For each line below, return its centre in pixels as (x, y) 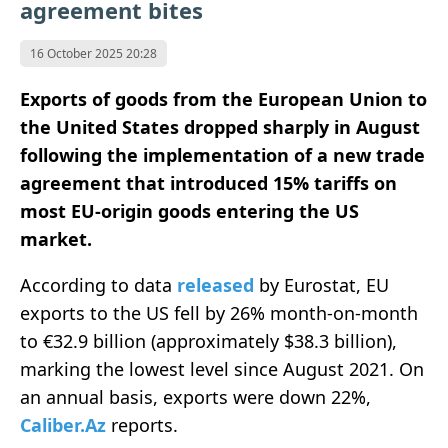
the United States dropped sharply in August (220, 127)
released (215, 285)
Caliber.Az (63, 425)
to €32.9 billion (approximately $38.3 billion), (208, 341)
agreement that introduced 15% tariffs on (208, 183)
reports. (142, 425)
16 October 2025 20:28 (93, 54)
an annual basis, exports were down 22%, (195, 397)
